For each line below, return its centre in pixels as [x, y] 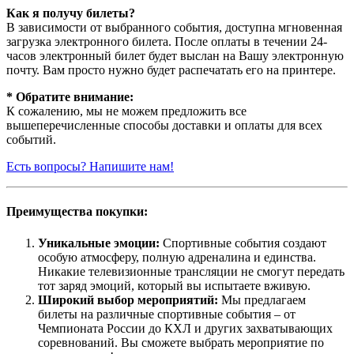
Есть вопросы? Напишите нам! [90, 167]
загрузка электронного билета [87, 42]
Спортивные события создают [243, 243]
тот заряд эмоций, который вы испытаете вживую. [174, 285]
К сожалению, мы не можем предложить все [126, 111]
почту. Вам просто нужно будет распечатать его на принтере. [171, 70]
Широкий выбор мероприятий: [128, 299]
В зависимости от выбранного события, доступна [142, 28]
